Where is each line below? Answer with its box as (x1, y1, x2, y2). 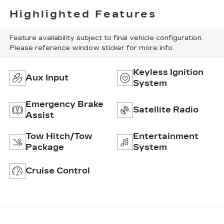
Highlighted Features (9, 7, 156, 20)
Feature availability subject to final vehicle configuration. (9, 34, 203, 42)
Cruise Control (25, 166, 90, 176)
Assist (25, 110, 54, 120)
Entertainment (133, 131, 198, 141)
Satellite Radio (133, 105, 198, 115)
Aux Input (25, 73, 68, 83)
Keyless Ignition (133, 67, 203, 77)
